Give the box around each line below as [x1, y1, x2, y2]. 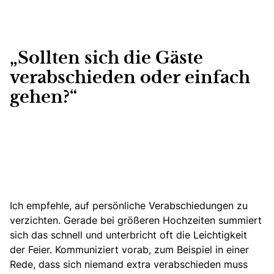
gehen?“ [10, 90, 77, 106]
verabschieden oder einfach [10, 70, 250, 87]
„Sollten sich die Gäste [10, 51, 203, 67]
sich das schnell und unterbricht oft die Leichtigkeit [10, 228, 247, 242]
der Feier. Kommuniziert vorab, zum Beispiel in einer [10, 243, 249, 257]
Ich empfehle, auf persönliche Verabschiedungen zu [10, 199, 248, 213]
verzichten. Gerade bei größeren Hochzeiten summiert [10, 213, 262, 228]
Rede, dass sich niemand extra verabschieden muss [10, 257, 248, 272]
